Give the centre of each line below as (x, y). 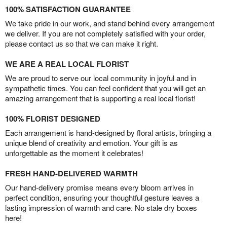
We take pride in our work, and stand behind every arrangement (110, 23)
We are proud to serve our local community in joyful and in (101, 78)
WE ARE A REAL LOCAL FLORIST (67, 64)
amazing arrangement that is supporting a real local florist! (100, 98)
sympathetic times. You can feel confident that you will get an (105, 88)
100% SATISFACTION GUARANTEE (68, 9)
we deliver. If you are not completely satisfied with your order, (105, 33)
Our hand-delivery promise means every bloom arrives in (99, 187)
